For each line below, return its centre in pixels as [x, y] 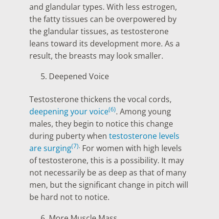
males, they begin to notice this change [101, 124]
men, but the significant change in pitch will [109, 185]
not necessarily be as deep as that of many [108, 173]
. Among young [143, 112]
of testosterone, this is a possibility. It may [107, 161]
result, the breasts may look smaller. [97, 55]
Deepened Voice [79, 77]
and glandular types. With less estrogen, [103, 7]
